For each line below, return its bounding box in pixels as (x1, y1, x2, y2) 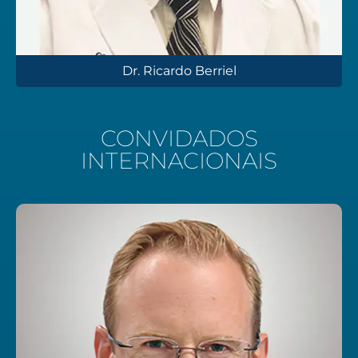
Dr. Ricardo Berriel (121, 62, 237, 78)
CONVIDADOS (100, 124, 258, 152)
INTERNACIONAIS (81, 146, 277, 174)
